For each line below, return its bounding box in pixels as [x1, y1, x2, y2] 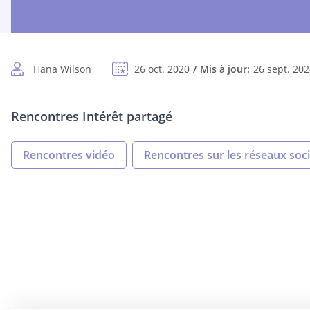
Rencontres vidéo [23, 147, 115, 163]
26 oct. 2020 [134, 62, 190, 76]
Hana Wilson [33, 62, 91, 76]
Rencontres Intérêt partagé [11, 108, 172, 125]
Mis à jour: [200, 62, 250, 76]
